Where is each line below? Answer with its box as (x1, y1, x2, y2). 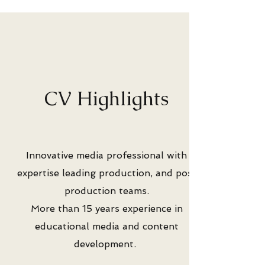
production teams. (64, 185, 149, 196)
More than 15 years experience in (30, 203, 183, 214)
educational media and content (34, 221, 179, 232)
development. (74, 238, 139, 250)
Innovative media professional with (26, 150, 187, 161)
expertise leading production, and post (17, 167, 196, 179)
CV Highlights (44, 86, 169, 111)
